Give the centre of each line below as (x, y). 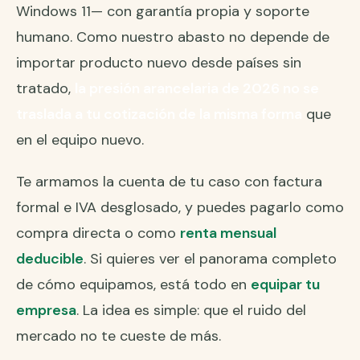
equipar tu (285, 285)
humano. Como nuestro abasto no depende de (173, 37)
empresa (46, 311)
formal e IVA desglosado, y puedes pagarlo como (180, 208)
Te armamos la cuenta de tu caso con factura (169, 182)
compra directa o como (98, 233)
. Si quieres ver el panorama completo (210, 259)
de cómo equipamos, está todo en (133, 285)
